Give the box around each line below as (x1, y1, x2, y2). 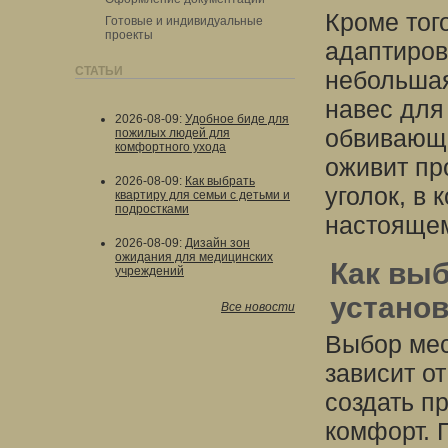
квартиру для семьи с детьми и (115, 188, 290, 202)
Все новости (221, 300, 295, 314)
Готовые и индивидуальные (105, 14, 263, 28)
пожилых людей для (115, 126, 230, 140)
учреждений (115, 264, 184, 278)
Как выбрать (185, 174, 255, 188)
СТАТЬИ (75, 64, 123, 78)
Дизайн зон (185, 236, 250, 250)
